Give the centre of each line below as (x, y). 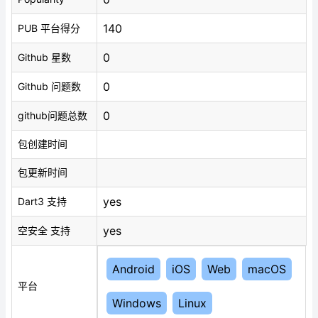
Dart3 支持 (42, 202)
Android (133, 269)
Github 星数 (44, 57)
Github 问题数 (49, 87)
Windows (137, 303)
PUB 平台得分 (49, 28)
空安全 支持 (44, 231)
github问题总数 (53, 116)
